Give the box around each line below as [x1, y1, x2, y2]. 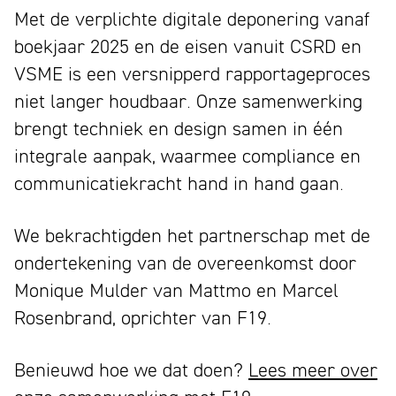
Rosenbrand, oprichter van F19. [14, 305, 271, 329]
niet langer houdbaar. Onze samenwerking [14, 88, 362, 112]
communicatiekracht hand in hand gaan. [14, 171, 344, 194]
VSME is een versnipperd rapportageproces [14, 61, 370, 85]
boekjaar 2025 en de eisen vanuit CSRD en [14, 34, 362, 57]
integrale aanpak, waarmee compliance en [14, 143, 361, 167]
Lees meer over [248, 357, 377, 381]
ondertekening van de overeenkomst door [14, 250, 356, 274]
